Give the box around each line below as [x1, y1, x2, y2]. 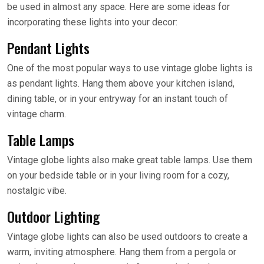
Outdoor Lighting [7, 206, 100, 227]
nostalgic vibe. [7, 185, 67, 196]
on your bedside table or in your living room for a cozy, [7, 170, 229, 181]
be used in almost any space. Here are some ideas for [7, 1, 230, 12]
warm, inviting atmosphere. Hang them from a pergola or [7, 246, 236, 258]
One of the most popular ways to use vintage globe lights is [7, 62, 253, 74]
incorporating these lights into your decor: [7, 16, 177, 28]
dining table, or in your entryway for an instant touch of [7, 93, 228, 104]
